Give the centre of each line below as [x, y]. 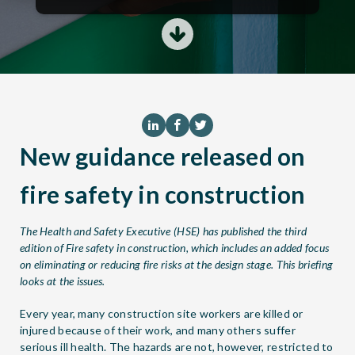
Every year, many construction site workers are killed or [162, 313]
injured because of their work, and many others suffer [158, 330]
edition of [43, 248]
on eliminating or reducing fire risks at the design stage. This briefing [177, 264]
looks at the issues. [63, 281]
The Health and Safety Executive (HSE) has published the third [164, 231]
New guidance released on [163, 156]
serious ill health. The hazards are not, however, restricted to [177, 347]
